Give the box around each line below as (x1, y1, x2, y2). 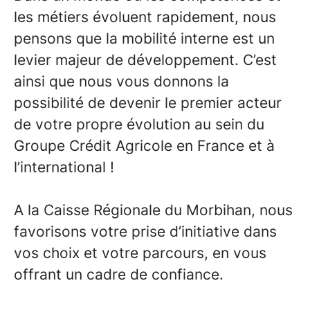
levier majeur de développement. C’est (14, 51, 277, 69)
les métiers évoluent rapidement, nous (14, 8, 276, 26)
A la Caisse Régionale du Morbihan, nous (14, 201, 293, 219)
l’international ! (14, 158, 114, 176)
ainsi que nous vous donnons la (14, 73, 229, 90)
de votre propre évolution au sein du (14, 116, 264, 133)
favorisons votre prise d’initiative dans (14, 223, 277, 240)
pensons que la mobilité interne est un (14, 30, 275, 47)
